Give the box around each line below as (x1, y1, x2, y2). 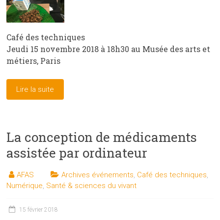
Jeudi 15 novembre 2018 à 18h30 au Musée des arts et (6, 43, 211, 54)
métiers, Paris (6, 55, 61, 66)
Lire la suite (16, 84, 55, 94)
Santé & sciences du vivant (46, 181, 137, 190)
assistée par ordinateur (6, 144, 148, 161)
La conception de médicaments (6, 128, 197, 145)
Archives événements (61, 170, 134, 179)
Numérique (6, 181, 43, 190)
